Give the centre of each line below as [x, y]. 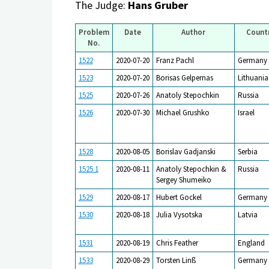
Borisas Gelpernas [184, 77]
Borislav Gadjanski [186, 151]
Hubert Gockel [179, 197]
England [251, 243]
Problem [94, 32]
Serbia [247, 151]
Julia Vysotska [179, 214]
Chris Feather [177, 243]
